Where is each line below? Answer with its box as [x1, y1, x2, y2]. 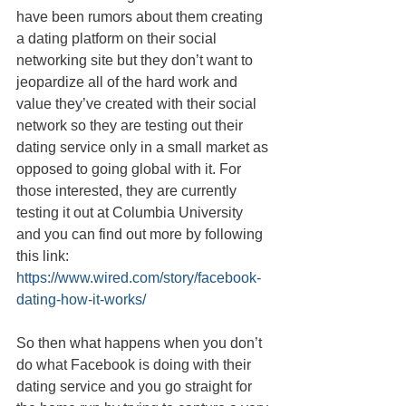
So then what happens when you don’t [16, 335, 266, 352]
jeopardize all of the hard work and [16, 74, 241, 91]
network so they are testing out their [16, 118, 246, 134]
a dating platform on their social [16, 31, 220, 47]
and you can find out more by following [16, 227, 266, 243]
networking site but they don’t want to [16, 53, 256, 69]
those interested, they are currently [16, 183, 240, 199]
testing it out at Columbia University [16, 205, 246, 221]
